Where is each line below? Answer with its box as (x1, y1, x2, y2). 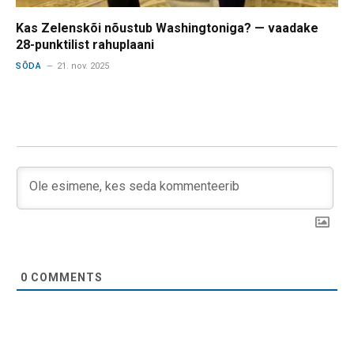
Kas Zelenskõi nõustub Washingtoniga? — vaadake (16, 21, 318, 36)
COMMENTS (28, 271, 103, 284)
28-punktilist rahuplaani (16, 37, 154, 53)
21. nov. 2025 (57, 61, 110, 72)
